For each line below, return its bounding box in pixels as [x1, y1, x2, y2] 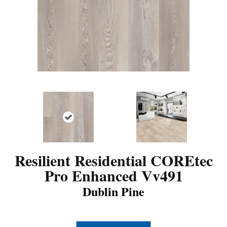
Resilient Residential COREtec [14, 148, 213, 171]
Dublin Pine [83, 182, 144, 200]
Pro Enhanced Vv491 [44, 164, 183, 186]
